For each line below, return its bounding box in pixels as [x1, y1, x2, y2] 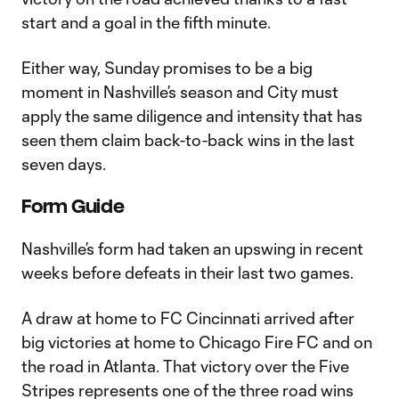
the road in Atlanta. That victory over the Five [21, 356, 349, 376]
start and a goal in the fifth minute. [21, 12, 271, 32]
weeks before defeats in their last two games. [21, 263, 354, 282]
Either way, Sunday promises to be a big [21, 58, 313, 77]
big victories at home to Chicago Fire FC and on [21, 332, 372, 352]
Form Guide [21, 196, 125, 216]
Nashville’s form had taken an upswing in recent [21, 239, 363, 258]
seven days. [21, 154, 106, 174]
